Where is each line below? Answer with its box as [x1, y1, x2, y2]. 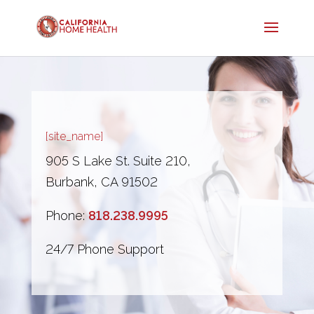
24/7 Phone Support [45, 242, 164, 257]
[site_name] [45, 130, 103, 143]
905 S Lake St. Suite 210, [45, 153, 191, 168]
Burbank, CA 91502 [45, 175, 158, 189]
